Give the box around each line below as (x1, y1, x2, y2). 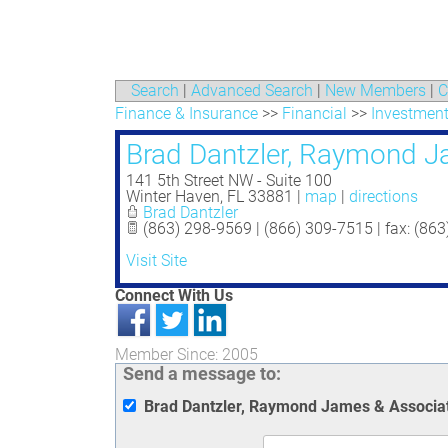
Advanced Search (190, 81, 313, 100)
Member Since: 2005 (114, 345, 258, 364)
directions (348, 187, 418, 206)
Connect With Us (114, 286, 233, 305)
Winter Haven (125, 187, 220, 206)
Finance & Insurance (114, 104, 258, 123)
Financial (281, 104, 347, 123)
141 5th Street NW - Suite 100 (125, 171, 332, 190)
